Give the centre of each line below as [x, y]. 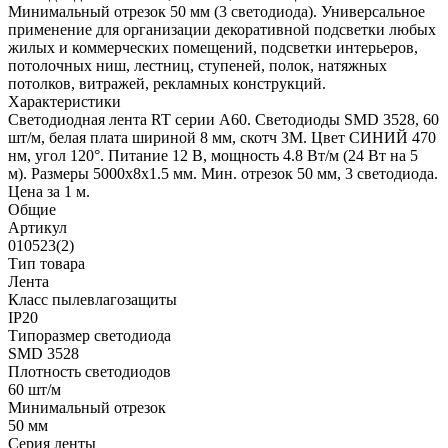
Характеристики [64, 102]
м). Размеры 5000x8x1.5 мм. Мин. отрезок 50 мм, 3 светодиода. [223, 174]
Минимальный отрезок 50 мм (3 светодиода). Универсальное [216, 12]
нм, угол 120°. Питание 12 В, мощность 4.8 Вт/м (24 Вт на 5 [213, 156]
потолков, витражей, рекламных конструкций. [167, 84]
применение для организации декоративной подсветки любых [222, 30]
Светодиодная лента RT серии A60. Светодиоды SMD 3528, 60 [223, 120]
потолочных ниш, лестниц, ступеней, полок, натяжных [197, 66]
